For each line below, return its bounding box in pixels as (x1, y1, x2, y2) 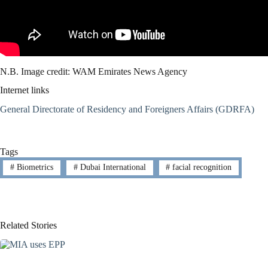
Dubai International (77, 163, 146, 172)
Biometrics (14, 163, 53, 172)
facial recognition (170, 163, 232, 172)
